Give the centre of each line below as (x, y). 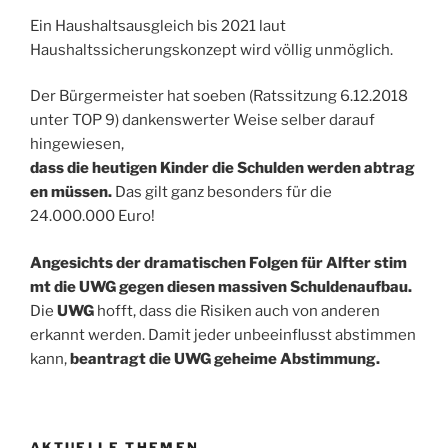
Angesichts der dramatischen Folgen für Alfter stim (218, 262)
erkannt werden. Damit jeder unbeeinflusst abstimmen (223, 334)
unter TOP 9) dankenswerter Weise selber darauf (202, 120)
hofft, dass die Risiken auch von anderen (238, 310)
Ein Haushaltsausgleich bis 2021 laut (158, 25)
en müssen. (71, 192)
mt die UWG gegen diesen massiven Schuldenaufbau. (221, 286)
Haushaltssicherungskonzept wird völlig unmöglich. (211, 49)
